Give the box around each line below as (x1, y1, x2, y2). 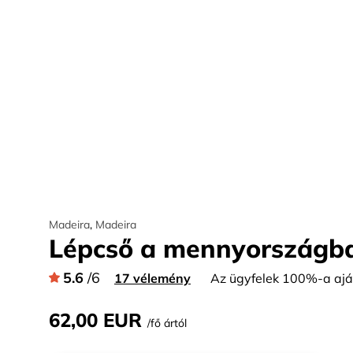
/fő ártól (147, 316, 187, 330)
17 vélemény (114, 270, 191, 286)
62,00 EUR (49, 308, 142, 332)
